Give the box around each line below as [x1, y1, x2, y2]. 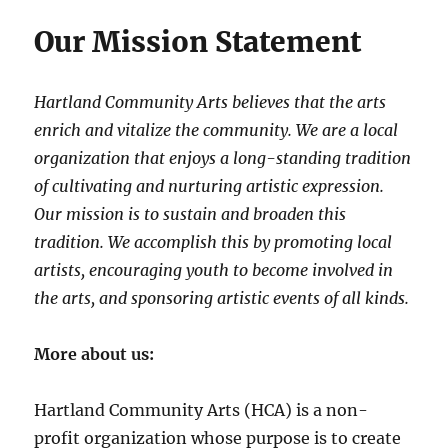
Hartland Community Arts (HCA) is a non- [34, 399, 369, 420]
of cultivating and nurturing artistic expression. [34, 175, 385, 196]
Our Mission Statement [34, 23, 362, 60]
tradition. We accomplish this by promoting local [34, 231, 393, 252]
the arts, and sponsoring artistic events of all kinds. [34, 287, 410, 308]
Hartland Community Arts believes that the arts [34, 91, 387, 112]
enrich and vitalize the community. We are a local [34, 119, 399, 140]
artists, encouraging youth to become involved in [34, 259, 394, 280]
